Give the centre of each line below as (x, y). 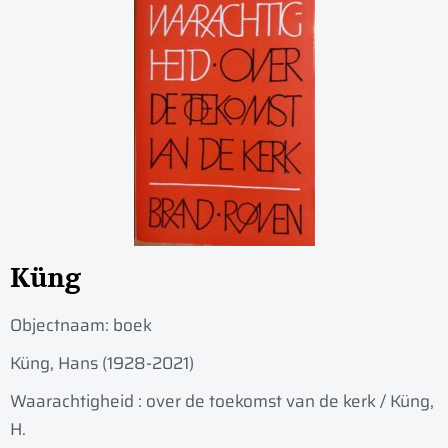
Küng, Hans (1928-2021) (102, 363)
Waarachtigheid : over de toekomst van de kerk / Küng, (222, 401)
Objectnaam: (61, 325)
